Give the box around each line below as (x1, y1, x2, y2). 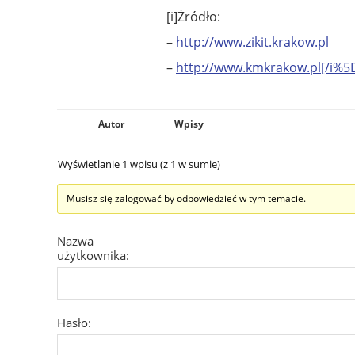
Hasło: (57, 314, 91, 330)
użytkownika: (57, 246, 129, 263)
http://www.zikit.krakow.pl (176, 32, 329, 51)
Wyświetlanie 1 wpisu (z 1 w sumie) (58, 156, 220, 171)
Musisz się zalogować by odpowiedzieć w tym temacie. (67, 191, 306, 205)
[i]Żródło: (166, 7, 220, 25)
